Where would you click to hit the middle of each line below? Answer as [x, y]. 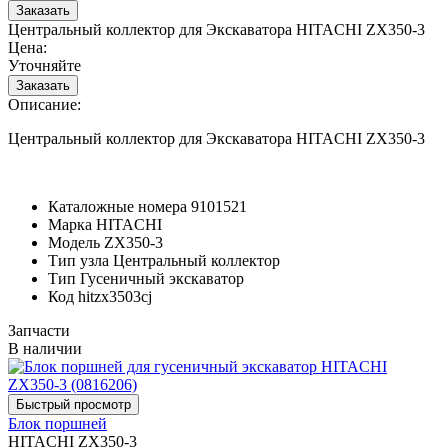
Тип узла [78, 260]
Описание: [44, 104]
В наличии [45, 348]
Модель [74, 242]
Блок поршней [57, 423]
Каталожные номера [117, 206]
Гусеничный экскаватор [162, 278]
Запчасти [39, 330]
